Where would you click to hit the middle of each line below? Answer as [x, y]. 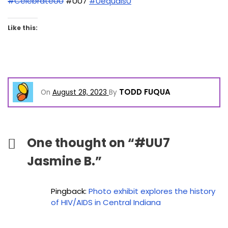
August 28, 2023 [79, 93]
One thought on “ [80, 143]
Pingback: [70, 191]
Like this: [23, 28]
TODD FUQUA [145, 92]
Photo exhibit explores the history [152, 191]
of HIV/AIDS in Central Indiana [106, 203]
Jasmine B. [61, 161]
